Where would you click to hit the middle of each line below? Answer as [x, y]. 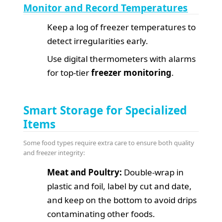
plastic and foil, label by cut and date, [120, 186]
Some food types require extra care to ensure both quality [109, 143]
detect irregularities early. [98, 41]
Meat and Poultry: [85, 172]
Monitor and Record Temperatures [106, 8]
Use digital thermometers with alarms [122, 59]
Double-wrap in [153, 172]
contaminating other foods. [101, 214]
